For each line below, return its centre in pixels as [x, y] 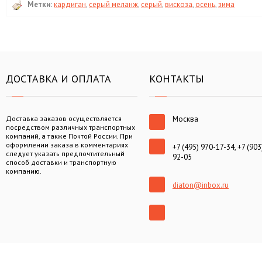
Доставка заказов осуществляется [64, 118]
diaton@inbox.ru [201, 185]
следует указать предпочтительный [65, 153]
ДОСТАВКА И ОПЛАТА [58, 78]
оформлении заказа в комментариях [67, 144]
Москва [185, 119]
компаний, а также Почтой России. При [69, 136]
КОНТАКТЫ [177, 78]
